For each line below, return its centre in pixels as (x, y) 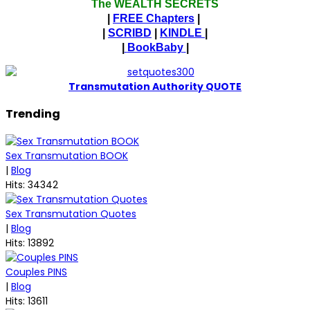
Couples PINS (36, 272)
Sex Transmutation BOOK (67, 155)
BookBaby (155, 47)
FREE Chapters (154, 18)
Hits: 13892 (30, 243)
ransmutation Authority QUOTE (158, 86)
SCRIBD (130, 33)
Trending (33, 114)
